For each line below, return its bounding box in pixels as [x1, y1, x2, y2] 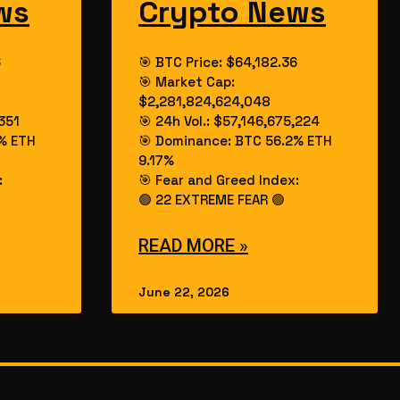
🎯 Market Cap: [138, 73, 235, 91]
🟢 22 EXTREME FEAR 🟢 [138, 191, 285, 209]
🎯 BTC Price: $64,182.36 [138, 54, 297, 71]
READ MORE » [138, 235, 248, 257]
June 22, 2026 [138, 284, 229, 301]
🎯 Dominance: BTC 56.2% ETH [138, 132, 332, 150]
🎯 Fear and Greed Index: [138, 171, 299, 189]
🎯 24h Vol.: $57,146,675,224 [138, 112, 320, 130]
